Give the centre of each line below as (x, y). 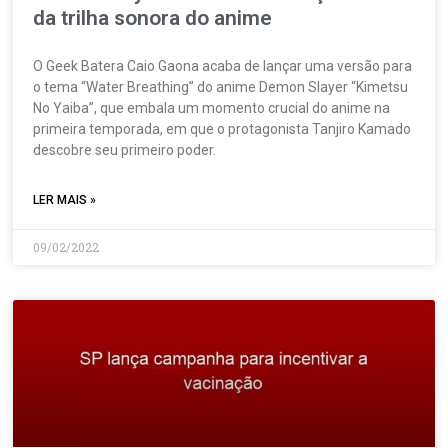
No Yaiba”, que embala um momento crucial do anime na (212, 107)
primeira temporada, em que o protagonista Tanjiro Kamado (222, 128)
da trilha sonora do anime (153, 17)
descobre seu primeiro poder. (125, 149)
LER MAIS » (65, 199)
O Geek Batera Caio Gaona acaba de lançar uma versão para (223, 65)
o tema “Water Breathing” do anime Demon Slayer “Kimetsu (221, 86)
